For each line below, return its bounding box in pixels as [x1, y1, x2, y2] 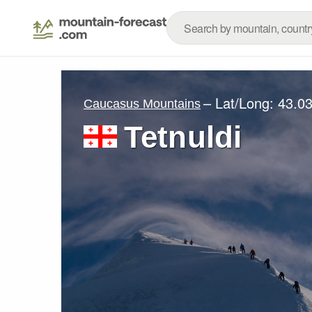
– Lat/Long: [203, 93, 278, 113]
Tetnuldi [124, 120, 242, 154]
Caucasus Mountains [84, 96, 201, 111]
